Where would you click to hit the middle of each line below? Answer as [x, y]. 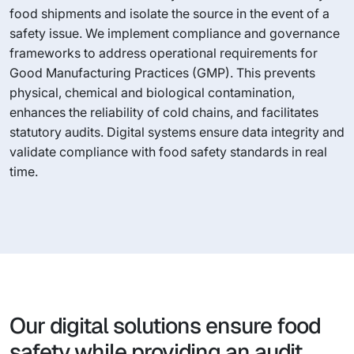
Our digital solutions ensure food [165, 326]
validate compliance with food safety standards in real [168, 152]
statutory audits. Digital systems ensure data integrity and [177, 132]
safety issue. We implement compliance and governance [175, 33]
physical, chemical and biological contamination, [152, 92]
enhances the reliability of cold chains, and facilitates [164, 112]
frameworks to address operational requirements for [164, 53]
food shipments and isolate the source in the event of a [169, 13]
